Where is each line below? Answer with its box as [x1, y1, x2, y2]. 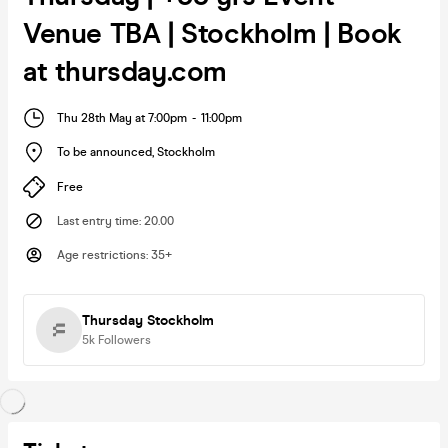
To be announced [57, 145, 152, 160]
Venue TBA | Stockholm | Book [23, 16, 402, 51]
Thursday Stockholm [82, 311, 214, 329]
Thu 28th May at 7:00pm [57, 110, 187, 125]
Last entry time [57, 213, 139, 228]
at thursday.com [23, 54, 228, 89]
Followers [98, 332, 151, 347]
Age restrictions [57, 247, 146, 262]
